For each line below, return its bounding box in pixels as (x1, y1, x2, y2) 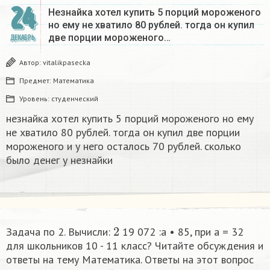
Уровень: (19, 93, 51, 103)
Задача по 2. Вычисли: (6, 224, 113, 239)
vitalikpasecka (43, 57, 90, 67)
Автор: (19, 57, 43, 67)
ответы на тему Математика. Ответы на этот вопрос (6, 252, 254, 266)
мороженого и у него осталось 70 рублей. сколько (6, 139, 241, 153)
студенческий (51, 93, 98, 103)
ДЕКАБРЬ (10, 33, 35, 42)
